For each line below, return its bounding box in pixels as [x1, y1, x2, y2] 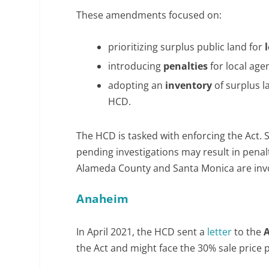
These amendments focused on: [76, 8, 222, 22]
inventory [165, 79, 213, 92]
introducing [108, 59, 164, 73]
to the [232, 225, 264, 238]
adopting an [108, 79, 166, 92]
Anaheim [76, 190, 129, 207]
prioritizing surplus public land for [108, 40, 265, 54]
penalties [163, 59, 208, 73]
